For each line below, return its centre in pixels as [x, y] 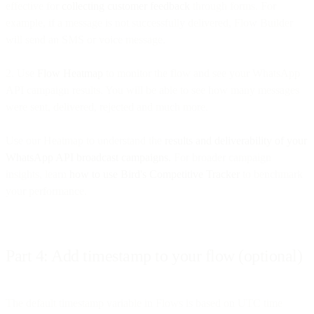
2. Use [21, 73]
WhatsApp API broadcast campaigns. [88, 157]
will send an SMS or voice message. [86, 39]
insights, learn [37, 174]
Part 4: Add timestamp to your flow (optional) [154, 255]
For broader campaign [221, 157]
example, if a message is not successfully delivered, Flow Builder [149, 22]
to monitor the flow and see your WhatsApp [202, 73]
